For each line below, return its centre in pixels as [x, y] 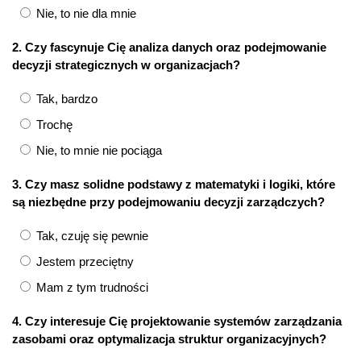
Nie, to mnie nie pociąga [98, 151]
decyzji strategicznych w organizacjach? [126, 65]
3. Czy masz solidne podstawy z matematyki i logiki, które [174, 185]
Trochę [53, 125]
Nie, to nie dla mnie [85, 14]
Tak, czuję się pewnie [91, 236]
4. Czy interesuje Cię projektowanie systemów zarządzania [177, 322]
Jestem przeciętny [83, 262]
